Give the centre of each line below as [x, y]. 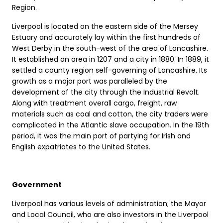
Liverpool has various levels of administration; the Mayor [109, 203]
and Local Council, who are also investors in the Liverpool [110, 214]
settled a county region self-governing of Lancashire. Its [110, 70]
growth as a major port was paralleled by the [90, 81]
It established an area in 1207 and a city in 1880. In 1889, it [111, 59]
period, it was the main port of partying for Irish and [101, 136]
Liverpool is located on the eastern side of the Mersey [105, 26]
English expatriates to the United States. [81, 147]
